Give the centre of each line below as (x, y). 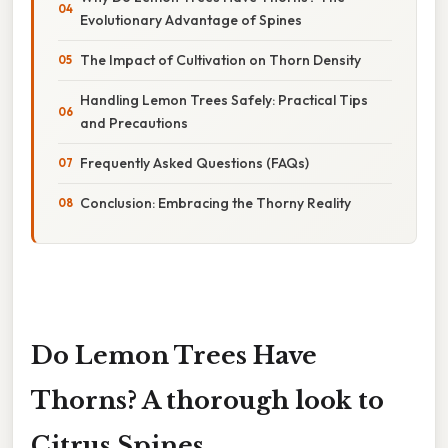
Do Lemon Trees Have (174, 355)
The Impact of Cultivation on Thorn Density (220, 59)
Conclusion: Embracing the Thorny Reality (215, 202)
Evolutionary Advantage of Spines (191, 19)
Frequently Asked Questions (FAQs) (194, 162)
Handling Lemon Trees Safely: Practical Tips (224, 99)
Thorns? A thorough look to (207, 400)
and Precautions (134, 122)
